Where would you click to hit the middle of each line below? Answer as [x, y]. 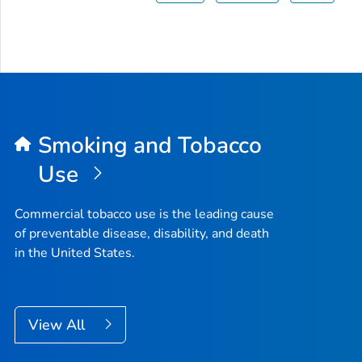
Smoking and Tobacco [150, 145]
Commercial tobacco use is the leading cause [144, 215]
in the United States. [75, 253]
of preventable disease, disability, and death [142, 234]
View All [59, 325]
